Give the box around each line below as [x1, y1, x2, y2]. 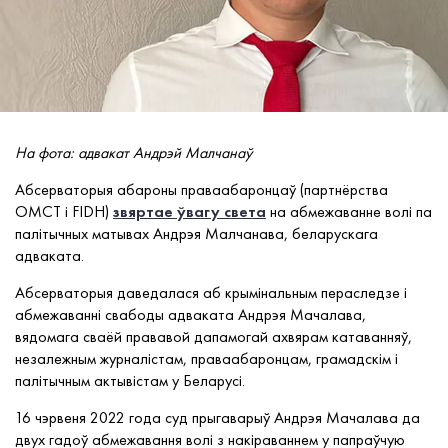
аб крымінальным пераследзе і [199, 282, 407, 303]
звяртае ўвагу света [113, 201, 266, 222]
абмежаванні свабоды [15, 304, 168, 325]
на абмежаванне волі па [266, 201, 432, 222]
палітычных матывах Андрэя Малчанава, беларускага [15, 223, 378, 244]
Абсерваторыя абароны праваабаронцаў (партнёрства [15, 179, 388, 200]
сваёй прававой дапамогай [83, 326, 268, 347]
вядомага [15, 326, 83, 347]
